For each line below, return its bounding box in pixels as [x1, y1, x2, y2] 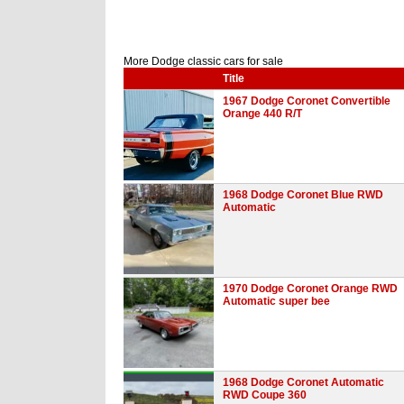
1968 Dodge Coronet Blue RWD [223, 188, 383, 201]
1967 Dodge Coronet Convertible [223, 94, 390, 107]
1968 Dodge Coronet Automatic [223, 375, 384, 389]
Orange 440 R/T [223, 106, 302, 120]
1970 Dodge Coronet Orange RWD [223, 281, 398, 295]
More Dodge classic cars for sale [124, 54, 283, 68]
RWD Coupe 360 [223, 388, 307, 401]
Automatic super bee [223, 294, 330, 308]
